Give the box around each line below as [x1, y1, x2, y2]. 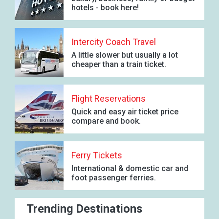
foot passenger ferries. [71, 173, 156, 183]
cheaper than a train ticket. [71, 60, 166, 69]
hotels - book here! [71, 3, 139, 13]
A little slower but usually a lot [71, 50, 178, 60]
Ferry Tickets [71, 150, 122, 161]
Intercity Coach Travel [71, 37, 156, 47]
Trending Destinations [26, 201, 142, 216]
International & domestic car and [71, 164, 188, 174]
